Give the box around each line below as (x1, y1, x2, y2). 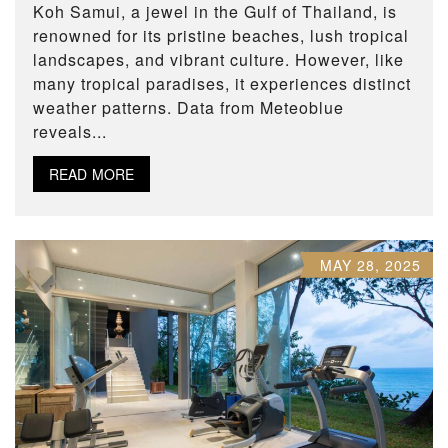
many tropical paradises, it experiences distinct (33, 71, 411, 95)
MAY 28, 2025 (320, 254, 421, 275)
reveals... (33, 119, 107, 143)
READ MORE (49, 163, 134, 184)
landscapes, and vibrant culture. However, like (33, 47, 404, 71)
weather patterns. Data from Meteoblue (33, 95, 344, 119)
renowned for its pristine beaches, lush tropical (33, 23, 409, 47)
